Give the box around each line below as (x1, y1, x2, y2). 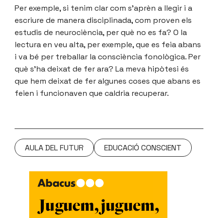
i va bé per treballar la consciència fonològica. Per (15, 52, 200, 62)
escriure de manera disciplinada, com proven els (15, 15, 192, 26)
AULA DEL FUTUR (25, 143, 84, 153)
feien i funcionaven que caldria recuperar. (15, 88, 169, 99)
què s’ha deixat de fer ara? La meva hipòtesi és (15, 64, 189, 74)
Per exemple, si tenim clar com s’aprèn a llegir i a (15, 3, 192, 14)
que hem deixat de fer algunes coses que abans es (15, 76, 200, 87)
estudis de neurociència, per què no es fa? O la (15, 27, 187, 38)
